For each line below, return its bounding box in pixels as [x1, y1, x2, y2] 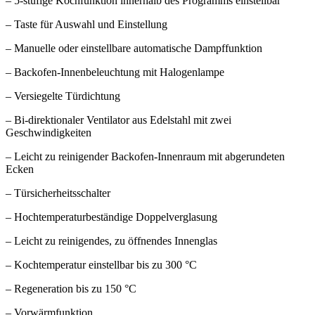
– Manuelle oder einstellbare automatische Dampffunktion [6, 41, 262, 54]
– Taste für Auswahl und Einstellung [6, 18, 167, 30]
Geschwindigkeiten [6, 126, 91, 139]
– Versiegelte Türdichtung [6, 89, 120, 102]
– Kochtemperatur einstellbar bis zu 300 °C [6, 258, 197, 271]
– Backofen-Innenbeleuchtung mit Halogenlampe [6, 65, 224, 78]
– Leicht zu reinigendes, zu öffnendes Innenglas [6, 234, 217, 247]
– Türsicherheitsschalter [6, 186, 110, 199]
